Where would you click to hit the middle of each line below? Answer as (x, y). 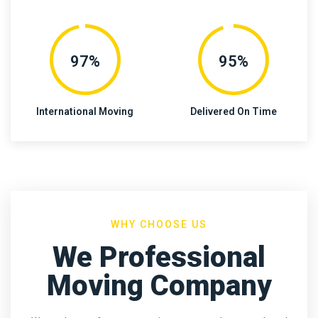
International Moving (85, 112)
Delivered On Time (233, 112)
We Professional (159, 257)
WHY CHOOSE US (159, 224)
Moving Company (159, 285)
